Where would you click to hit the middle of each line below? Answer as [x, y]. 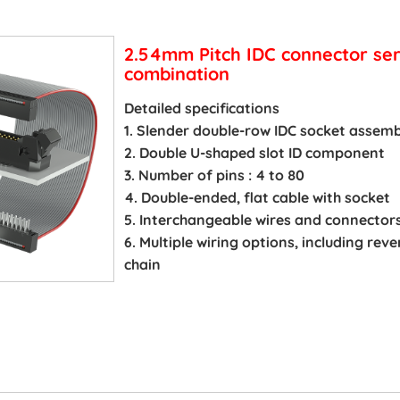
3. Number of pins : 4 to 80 [214, 175]
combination [176, 73]
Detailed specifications [201, 108]
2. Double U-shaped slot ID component [254, 152]
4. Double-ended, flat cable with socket [258, 197]
